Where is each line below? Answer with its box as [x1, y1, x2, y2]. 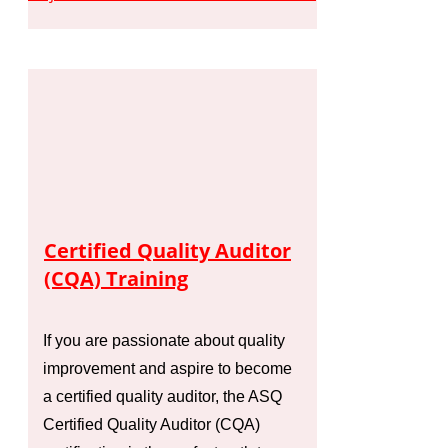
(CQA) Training [44, 264, 188, 292]
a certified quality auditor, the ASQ [43, 387, 282, 405]
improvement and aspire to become [43, 359, 292, 377]
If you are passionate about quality [43, 331, 285, 349]
